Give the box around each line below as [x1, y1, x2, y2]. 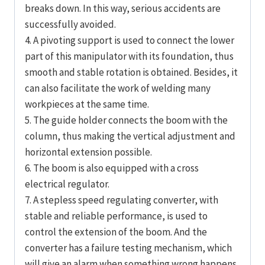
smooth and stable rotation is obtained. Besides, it [25, 66, 238, 79]
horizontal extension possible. [25, 146, 152, 159]
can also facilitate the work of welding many [25, 82, 211, 95]
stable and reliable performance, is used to [25, 209, 208, 223]
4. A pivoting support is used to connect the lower [25, 34, 234, 47]
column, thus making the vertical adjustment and [25, 130, 235, 143]
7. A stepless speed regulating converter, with [25, 193, 218, 207]
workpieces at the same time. [25, 98, 149, 111]
